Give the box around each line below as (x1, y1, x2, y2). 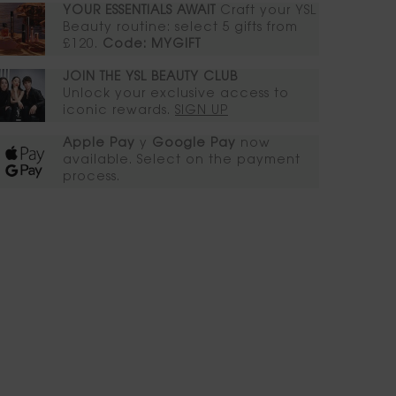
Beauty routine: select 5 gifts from (63, 22, 298, 35)
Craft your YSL (216, 5, 316, 19)
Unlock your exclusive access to (63, 88, 289, 102)
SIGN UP (175, 105, 228, 118)
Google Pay (152, 138, 236, 151)
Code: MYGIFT (103, 39, 201, 52)
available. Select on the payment (63, 155, 301, 168)
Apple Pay (63, 138, 135, 151)
